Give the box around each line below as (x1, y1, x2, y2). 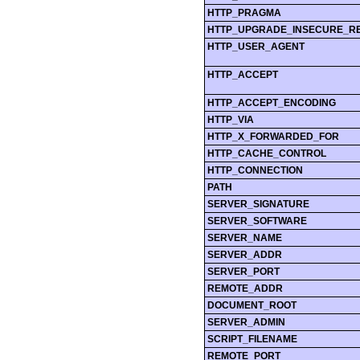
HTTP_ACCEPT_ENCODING (207, 96, 336, 108)
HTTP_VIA (207, 113, 254, 125)
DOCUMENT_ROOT (207, 299, 297, 311)
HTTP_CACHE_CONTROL (207, 147, 326, 159)
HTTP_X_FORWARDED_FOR (207, 130, 339, 142)
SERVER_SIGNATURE (207, 198, 309, 210)
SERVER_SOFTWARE (207, 215, 307, 227)
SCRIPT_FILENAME (207, 333, 297, 345)
